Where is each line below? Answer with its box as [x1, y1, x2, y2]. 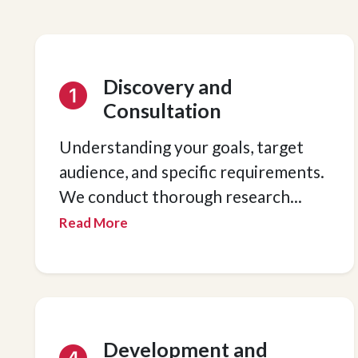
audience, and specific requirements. [59, 161, 325, 181]
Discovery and [103, 74, 233, 98]
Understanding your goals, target [59, 137, 304, 157]
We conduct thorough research [59, 186, 291, 206]
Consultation [103, 98, 222, 122]
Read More [59, 214, 129, 231]
